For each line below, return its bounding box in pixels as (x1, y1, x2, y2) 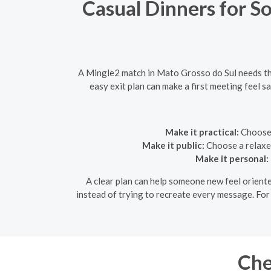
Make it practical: (165, 126, 239, 137)
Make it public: (142, 139, 204, 151)
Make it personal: (195, 152, 269, 164)
